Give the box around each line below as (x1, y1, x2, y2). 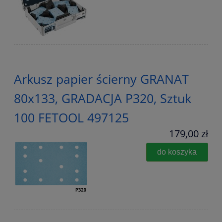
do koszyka (157, 147, 197, 157)
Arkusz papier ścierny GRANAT (14, 70, 189, 88)
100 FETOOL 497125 (14, 109, 129, 126)
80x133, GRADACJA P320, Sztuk (14, 90, 191, 107)
